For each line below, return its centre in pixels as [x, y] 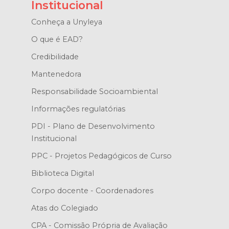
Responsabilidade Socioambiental [94, 92]
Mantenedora [56, 74]
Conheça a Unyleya [66, 22]
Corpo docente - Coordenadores [92, 191]
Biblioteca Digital [62, 174]
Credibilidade [55, 57]
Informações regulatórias [78, 109]
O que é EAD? [57, 40]
